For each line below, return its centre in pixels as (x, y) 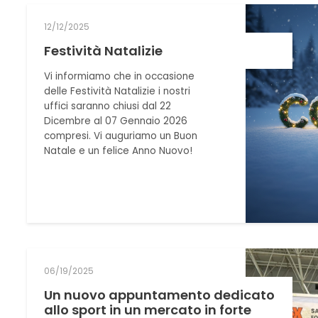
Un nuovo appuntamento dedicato (160, 295)
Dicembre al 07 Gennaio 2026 (116, 121)
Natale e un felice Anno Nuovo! (119, 151)
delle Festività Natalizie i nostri (117, 92)
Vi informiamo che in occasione (120, 77)
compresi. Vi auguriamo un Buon (121, 136)
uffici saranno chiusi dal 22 (108, 106)
